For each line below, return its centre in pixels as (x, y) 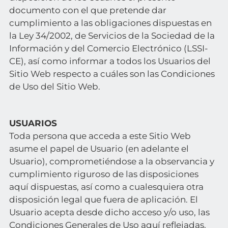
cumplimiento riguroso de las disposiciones (104, 174)
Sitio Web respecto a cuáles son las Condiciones (112, 74)
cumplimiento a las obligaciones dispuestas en (110, 23)
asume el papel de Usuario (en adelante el (99, 149)
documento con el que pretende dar (88, 10)
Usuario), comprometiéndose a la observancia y (111, 161)
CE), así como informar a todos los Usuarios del (110, 61)
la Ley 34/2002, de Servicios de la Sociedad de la (112, 36)
